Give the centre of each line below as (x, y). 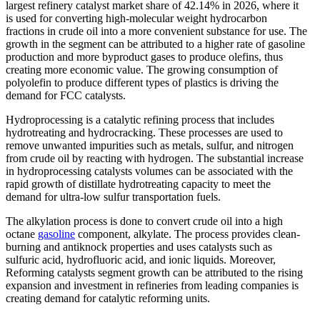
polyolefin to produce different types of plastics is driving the (142, 82)
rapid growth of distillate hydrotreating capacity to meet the (138, 184)
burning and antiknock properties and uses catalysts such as (139, 246)
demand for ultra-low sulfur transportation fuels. (113, 196)
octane (22, 234)
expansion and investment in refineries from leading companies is (152, 285)
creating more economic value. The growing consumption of (142, 69)
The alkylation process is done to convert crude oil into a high (144, 221)
